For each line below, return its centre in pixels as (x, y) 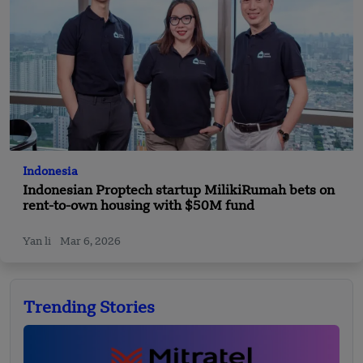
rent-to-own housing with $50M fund (139, 207)
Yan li (38, 242)
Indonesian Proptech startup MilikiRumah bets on (179, 192)
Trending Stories (89, 309)
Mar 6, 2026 (90, 242)
